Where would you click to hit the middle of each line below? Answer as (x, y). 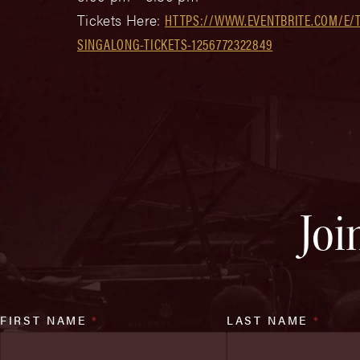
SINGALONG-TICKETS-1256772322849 (175, 43)
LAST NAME (270, 320)
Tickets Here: (119, 19)
